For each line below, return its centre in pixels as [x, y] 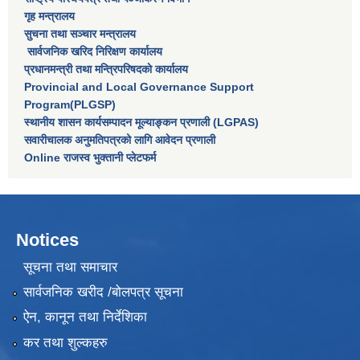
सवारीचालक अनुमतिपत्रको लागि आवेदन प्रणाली [120, 140]
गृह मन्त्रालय [49, 16]
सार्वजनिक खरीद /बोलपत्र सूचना [103, 292]
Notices [47, 240]
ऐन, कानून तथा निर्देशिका [85, 317]
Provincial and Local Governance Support [139, 87]
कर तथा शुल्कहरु [65, 342]
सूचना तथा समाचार [70, 267]
